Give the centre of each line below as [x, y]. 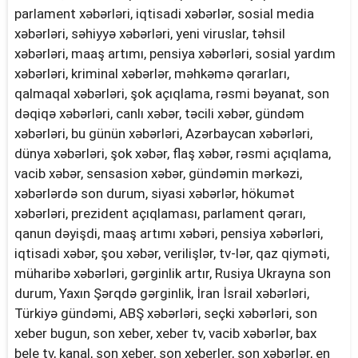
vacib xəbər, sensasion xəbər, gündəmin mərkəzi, [158, 174]
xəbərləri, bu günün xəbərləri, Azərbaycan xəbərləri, [163, 134]
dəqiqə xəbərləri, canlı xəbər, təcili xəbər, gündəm [159, 114]
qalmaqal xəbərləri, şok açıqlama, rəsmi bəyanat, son [171, 94]
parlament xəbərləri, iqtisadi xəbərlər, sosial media [164, 14]
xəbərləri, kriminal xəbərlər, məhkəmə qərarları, [151, 74]
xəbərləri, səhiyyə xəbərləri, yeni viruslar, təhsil [149, 34]
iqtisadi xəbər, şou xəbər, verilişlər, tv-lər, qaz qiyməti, [171, 254]
